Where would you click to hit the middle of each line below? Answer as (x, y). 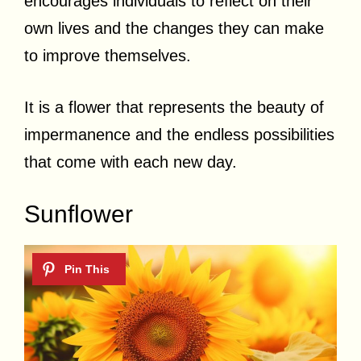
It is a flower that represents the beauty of (174, 107)
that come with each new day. (131, 162)
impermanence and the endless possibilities (179, 134)
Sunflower (79, 214)
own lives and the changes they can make (174, 28)
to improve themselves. (110, 55)
